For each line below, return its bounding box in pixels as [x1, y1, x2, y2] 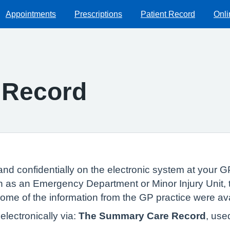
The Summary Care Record [76, 211, 206, 221]
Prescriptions [74, 10, 122, 18]
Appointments [6, 10, 56, 18]
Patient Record [141, 10, 195, 18]
